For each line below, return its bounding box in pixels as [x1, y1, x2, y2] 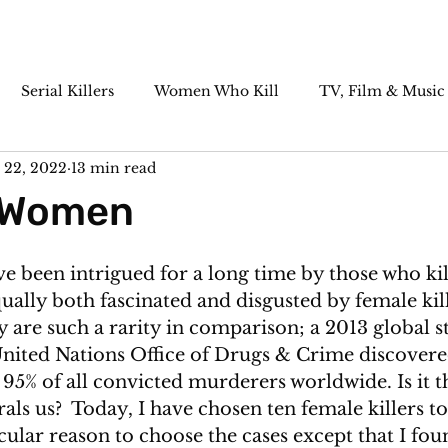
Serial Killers [21, 81, 114, 100]
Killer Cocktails [291, 161, 402, 180]
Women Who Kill [154, 81, 279, 100]
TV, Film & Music [319, 81, 445, 100]
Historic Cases [150, 161, 251, 180]
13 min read [71, 158, 156, 177]
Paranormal [23, 161, 110, 180]
